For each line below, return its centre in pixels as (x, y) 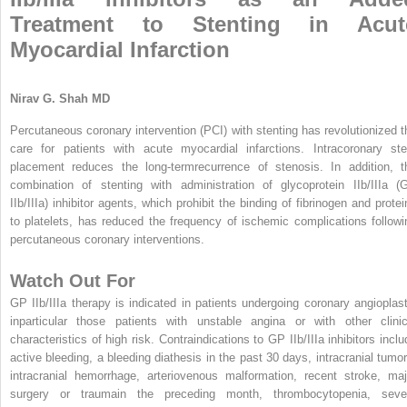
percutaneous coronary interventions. (107, 239)
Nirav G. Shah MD (60, 98)
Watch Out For (73, 280)
